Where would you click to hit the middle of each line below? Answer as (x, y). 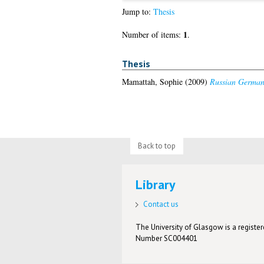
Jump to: (137, 12)
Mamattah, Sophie (152, 81)
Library (156, 185)
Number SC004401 (167, 238)
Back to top (156, 146)
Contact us (161, 204)
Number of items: (152, 35)
